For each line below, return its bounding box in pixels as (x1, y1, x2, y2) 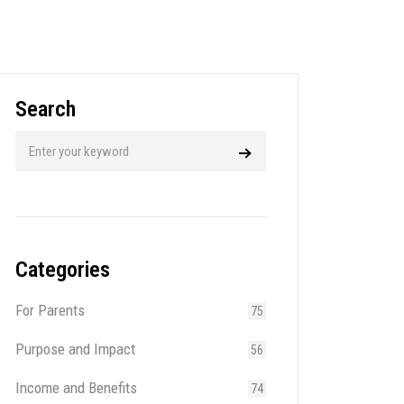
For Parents (15, 301, 85, 319)
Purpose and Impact (15, 340, 135, 358)
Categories (15, 257, 110, 282)
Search (15, 96, 76, 122)
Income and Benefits (15, 379, 137, 397)
